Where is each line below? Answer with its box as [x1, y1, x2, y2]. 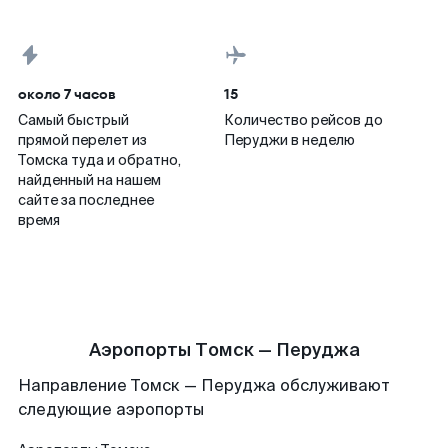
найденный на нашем [18, 171, 161, 189]
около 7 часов [18, 84, 116, 104]
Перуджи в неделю [224, 131, 355, 149]
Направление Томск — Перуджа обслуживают [18, 375, 390, 396]
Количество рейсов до [224, 111, 383, 129]
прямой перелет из [18, 131, 147, 149]
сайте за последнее [18, 191, 154, 209]
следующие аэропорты [18, 399, 204, 420]
